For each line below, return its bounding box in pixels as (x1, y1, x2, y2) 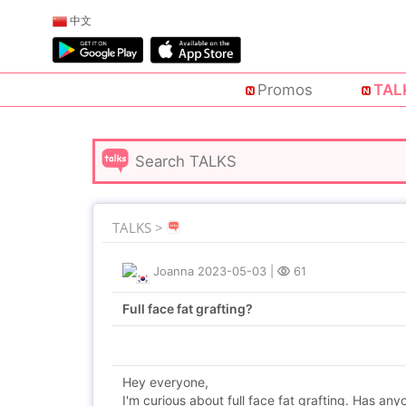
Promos (256, 81, 313, 100)
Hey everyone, (122, 374, 208, 390)
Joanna (153, 264, 194, 278)
